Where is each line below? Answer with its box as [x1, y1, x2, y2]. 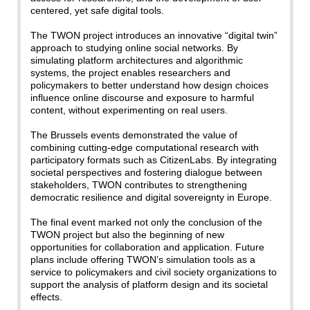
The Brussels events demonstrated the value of [30, 129, 237, 141]
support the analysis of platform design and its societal [30, 279, 268, 291]
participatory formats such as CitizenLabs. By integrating [30, 154, 277, 166]
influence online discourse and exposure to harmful [30, 92, 254, 104]
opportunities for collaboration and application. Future [30, 241, 264, 253]
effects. [30, 291, 62, 303]
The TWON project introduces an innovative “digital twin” [30, 30, 277, 42]
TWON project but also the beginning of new [30, 229, 224, 241]
